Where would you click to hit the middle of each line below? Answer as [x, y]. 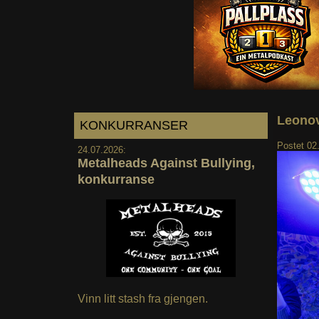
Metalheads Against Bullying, [166, 163]
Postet [292, 145]
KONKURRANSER [134, 125]
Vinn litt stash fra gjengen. [142, 299]
